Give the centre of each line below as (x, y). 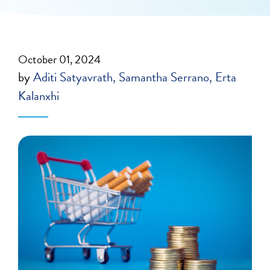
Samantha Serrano (164, 77)
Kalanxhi (39, 96)
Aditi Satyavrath (73, 77)
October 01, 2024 (60, 59)
